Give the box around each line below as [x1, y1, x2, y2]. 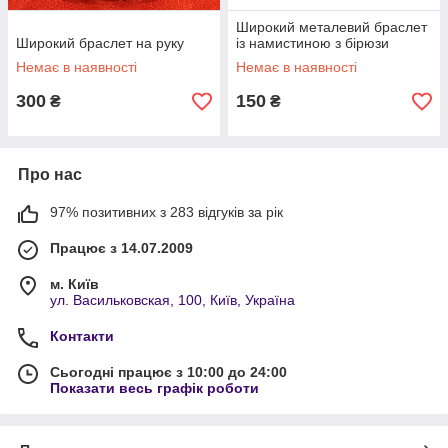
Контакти [50, 328, 114, 344]
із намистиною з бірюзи [236, 35, 389, 51]
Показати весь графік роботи [50, 380, 259, 396]
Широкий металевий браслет [236, 19, 427, 35]
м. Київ [50, 276, 99, 292]
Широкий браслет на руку [16, 35, 184, 51]
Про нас [18, 166, 82, 183]
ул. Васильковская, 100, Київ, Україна [50, 292, 295, 308]
